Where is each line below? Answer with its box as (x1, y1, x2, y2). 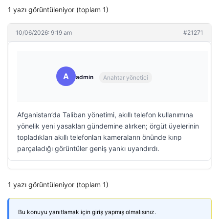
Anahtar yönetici (103, 73, 148, 81)
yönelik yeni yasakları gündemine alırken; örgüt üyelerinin (17, 122, 199, 130)
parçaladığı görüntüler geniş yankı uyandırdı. (17, 144, 159, 153)
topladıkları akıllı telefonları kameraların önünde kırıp (17, 133, 182, 141)
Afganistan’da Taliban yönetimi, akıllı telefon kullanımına (17, 110, 193, 119)
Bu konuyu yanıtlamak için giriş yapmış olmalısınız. (18, 208, 156, 216)
